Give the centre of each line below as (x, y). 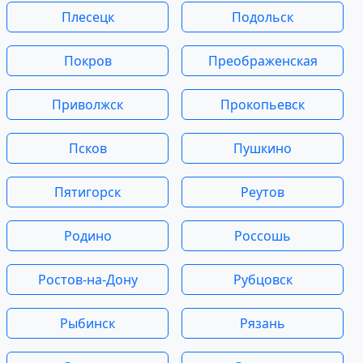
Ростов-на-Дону (88, 280)
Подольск (263, 17)
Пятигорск (88, 192)
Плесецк (88, 17)
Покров (88, 61)
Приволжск (88, 105)
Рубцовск (263, 280)
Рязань (263, 324)
